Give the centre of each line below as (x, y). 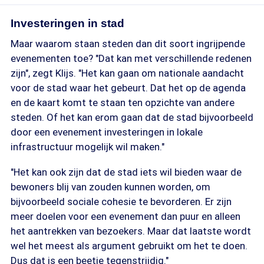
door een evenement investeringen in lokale (107, 132)
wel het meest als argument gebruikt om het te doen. (129, 246)
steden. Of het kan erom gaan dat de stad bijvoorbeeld (132, 117)
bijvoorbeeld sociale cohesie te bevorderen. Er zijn (121, 202)
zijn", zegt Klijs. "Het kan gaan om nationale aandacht (127, 73)
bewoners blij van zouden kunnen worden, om (110, 187)
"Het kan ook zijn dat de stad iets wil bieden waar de (126, 172)
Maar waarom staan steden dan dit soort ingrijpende (128, 44)
